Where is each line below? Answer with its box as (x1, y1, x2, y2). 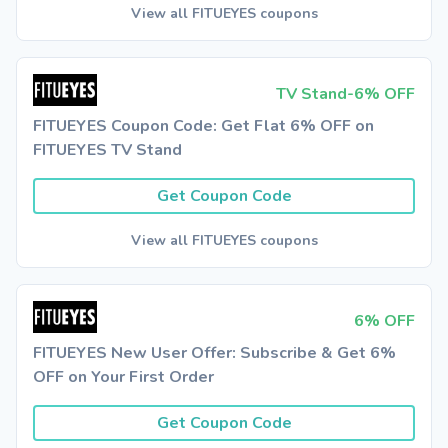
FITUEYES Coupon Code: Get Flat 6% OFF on (33, 115, 374, 137)
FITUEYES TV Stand (33, 139, 182, 161)
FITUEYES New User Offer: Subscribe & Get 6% (33, 342, 396, 364)
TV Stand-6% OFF (276, 83, 415, 105)
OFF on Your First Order (33, 366, 214, 388)
